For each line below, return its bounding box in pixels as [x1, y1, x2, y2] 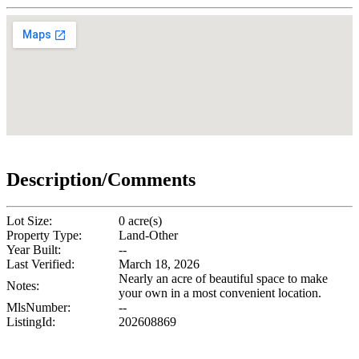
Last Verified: [6, 257, 75, 272]
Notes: [6, 279, 39, 293]
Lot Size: [6, 214, 52, 228]
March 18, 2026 [119, 257, 200, 272]
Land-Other [119, 228, 178, 243]
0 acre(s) [119, 214, 162, 228]
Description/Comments [6, 168, 196, 190]
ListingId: [6, 315, 55, 329]
